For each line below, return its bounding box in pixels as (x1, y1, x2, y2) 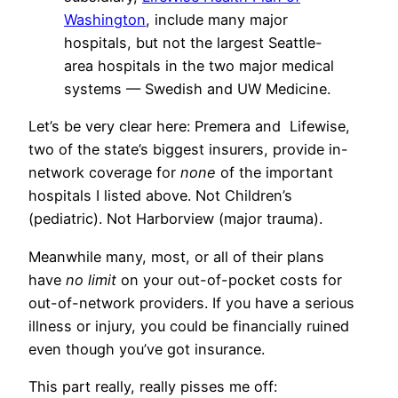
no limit (66, 270, 116, 289)
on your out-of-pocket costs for (116, 270, 342, 289)
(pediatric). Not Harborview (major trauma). (28, 210, 322, 228)
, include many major (146, 11, 288, 29)
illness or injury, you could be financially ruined (28, 316, 349, 335)
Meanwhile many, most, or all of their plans (28, 247, 324, 266)
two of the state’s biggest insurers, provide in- (28, 140, 348, 159)
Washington (64, 11, 146, 29)
